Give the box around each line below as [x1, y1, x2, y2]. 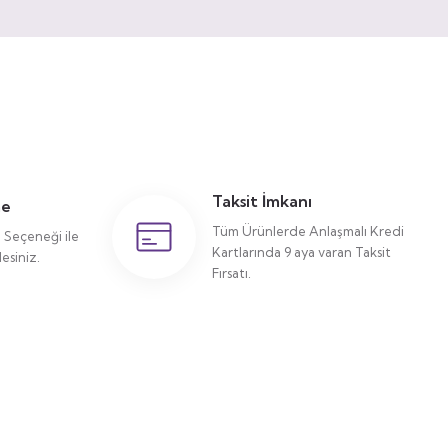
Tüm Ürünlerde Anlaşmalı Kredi [212, 223, 404, 239]
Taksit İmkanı [212, 191, 312, 211]
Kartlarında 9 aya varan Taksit [212, 244, 391, 260]
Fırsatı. [212, 265, 251, 281]
